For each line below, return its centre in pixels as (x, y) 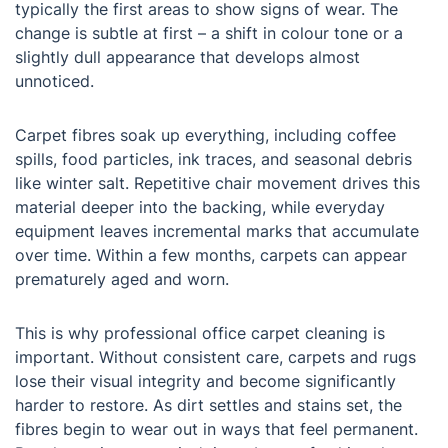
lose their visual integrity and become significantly (205, 381)
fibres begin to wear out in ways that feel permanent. (216, 429)
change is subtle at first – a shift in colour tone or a (209, 33)
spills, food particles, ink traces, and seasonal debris (213, 159)
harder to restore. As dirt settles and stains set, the (208, 405)
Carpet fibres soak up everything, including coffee (205, 135)
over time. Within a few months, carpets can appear (211, 255)
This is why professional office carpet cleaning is (200, 333)
